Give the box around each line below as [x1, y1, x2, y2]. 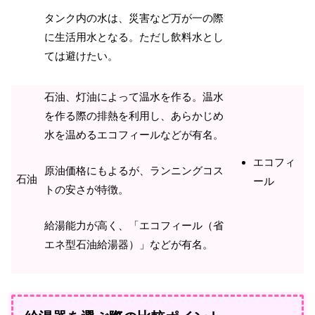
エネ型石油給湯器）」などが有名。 [44, 238, 213, 251]
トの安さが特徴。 [44, 184, 129, 196]
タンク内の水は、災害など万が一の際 [44, 12, 224, 25]
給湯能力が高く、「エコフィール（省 [44, 219, 224, 232]
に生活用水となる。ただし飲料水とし [44, 31, 224, 44]
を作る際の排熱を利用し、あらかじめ [44, 109, 224, 122]
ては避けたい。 [44, 50, 118, 63]
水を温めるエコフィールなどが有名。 [44, 128, 224, 141]
